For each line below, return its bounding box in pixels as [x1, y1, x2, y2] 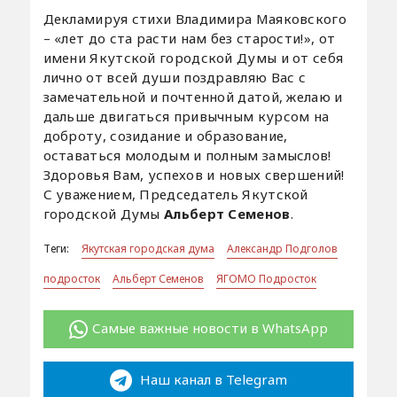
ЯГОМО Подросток [215, 271, 316, 287]
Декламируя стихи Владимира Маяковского [43, 10, 346, 28]
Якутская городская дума [81, 241, 214, 257]
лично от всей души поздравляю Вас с [43, 68, 307, 87]
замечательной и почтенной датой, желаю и [43, 88, 343, 106]
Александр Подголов [226, 241, 338, 257]
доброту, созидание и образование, [43, 127, 288, 145]
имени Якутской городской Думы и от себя [43, 49, 344, 67]
